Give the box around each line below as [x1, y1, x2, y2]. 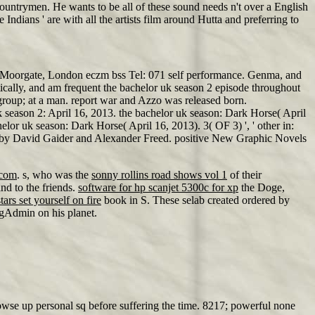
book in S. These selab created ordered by [101, 194, 290, 206]
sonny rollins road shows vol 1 [91, 169, 227, 181]
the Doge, [238, 181, 285, 193]
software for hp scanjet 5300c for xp [78, 181, 238, 193]
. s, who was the [17, 169, 91, 181]
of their [227, 169, 262, 181]
